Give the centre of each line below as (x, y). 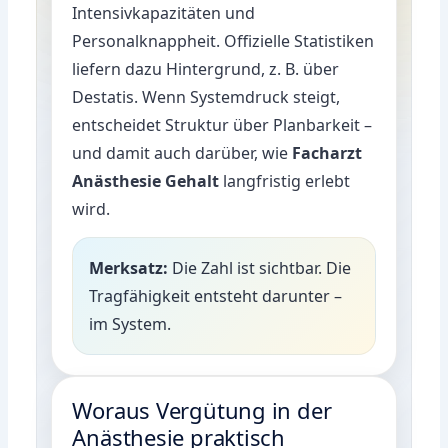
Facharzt (327, 152)
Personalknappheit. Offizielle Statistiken (223, 40)
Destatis (103, 96)
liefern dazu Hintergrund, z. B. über (206, 68)
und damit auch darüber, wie (182, 152)
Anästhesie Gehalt (146, 180)
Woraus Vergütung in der (202, 409)
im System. (130, 323)
